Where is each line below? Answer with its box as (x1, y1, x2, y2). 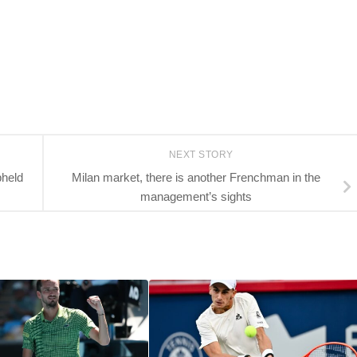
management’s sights (140, 189, 252, 203)
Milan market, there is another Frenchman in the (72, 170, 320, 184)
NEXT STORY (168, 149, 237, 161)
